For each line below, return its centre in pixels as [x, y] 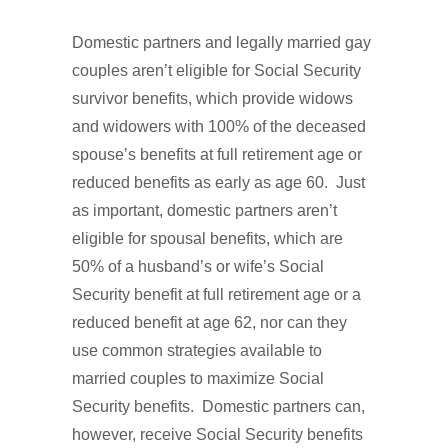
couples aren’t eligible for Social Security [216, 70]
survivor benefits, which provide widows [212, 98]
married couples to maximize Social [198, 378]
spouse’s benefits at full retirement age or [217, 154]
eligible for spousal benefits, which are [207, 238]
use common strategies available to [197, 350]
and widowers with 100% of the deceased [219, 126]
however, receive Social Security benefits [217, 434]
